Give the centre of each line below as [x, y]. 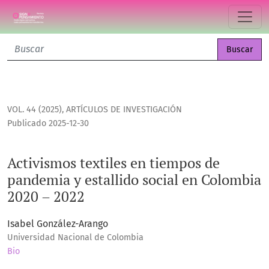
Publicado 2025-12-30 [48, 124]
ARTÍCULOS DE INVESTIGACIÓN [124, 110]
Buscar [240, 50]
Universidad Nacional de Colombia [75, 238]
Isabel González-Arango [58, 224]
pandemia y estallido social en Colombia [134, 180]
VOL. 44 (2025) [35, 110]
